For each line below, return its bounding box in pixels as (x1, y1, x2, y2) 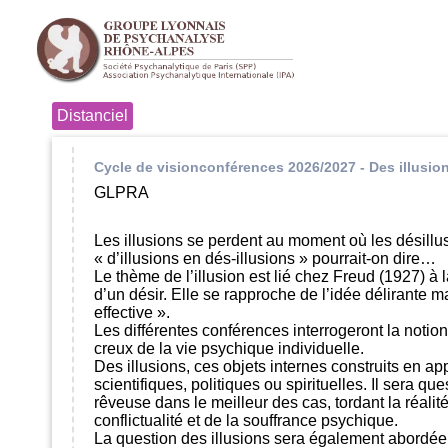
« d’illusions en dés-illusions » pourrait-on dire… (94, 250, 436, 268)
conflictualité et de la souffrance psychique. (94, 412, 398, 430)
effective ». (94, 304, 170, 322)
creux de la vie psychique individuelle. (94, 340, 364, 358)
